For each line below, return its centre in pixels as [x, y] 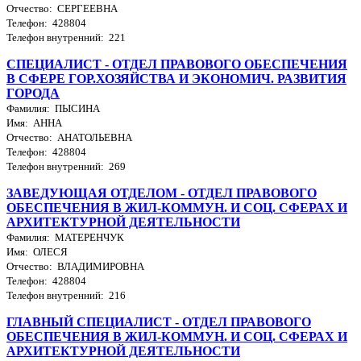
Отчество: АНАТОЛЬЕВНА [69, 137]
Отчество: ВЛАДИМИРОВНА [75, 266]
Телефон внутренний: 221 [66, 37]
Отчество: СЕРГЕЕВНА [62, 8]
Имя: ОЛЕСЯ [37, 251]
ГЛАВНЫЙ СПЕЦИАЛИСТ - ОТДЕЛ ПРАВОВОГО [159, 322]
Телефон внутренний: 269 [66, 166]
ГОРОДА [33, 93]
